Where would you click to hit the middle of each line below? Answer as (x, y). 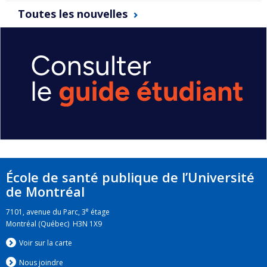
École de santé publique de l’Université (130, 177)
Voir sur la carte (45, 243)
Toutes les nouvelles (73, 14)
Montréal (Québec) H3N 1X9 (54, 223)
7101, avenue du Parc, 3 (46, 212)
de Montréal (45, 192)
